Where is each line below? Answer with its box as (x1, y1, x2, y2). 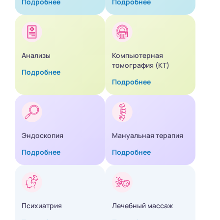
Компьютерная (112, 51, 163, 60)
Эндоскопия (22, 131, 63, 140)
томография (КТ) (112, 60, 169, 70)
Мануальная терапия (112, 131, 183, 140)
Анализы (22, 51, 51, 60)
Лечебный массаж (112, 201, 173, 211)
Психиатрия (22, 201, 62, 211)
